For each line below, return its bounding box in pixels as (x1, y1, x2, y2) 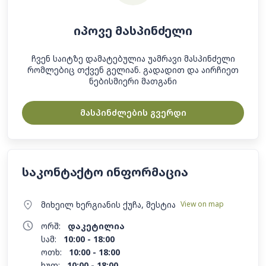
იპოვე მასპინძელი (74, 23, 192, 39)
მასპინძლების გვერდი (80, 107, 186, 118)
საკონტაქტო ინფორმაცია (22, 164, 188, 180)
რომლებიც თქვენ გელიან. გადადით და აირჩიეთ (27, 64, 239, 75)
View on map (180, 199, 224, 209)
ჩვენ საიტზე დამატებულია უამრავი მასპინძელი (31, 53, 235, 64)
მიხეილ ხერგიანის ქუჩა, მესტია (41, 199, 176, 210)
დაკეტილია (68, 220, 125, 232)
